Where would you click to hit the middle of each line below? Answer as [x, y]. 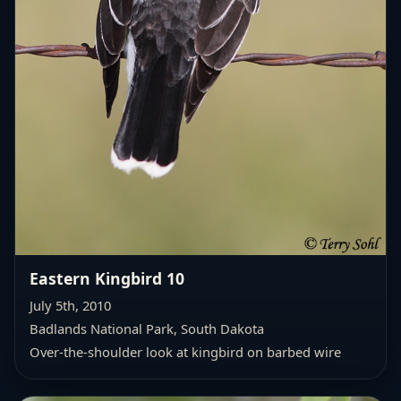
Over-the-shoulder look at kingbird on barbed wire [185, 351]
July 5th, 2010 [70, 305]
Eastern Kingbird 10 [107, 278]
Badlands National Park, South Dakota [147, 328]
